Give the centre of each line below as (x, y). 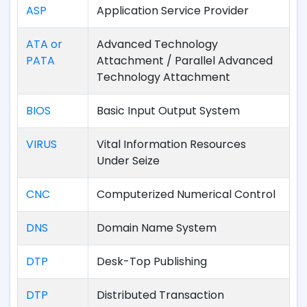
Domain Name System (157, 228)
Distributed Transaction (160, 295)
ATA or (44, 44)
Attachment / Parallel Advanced (185, 61)
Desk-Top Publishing (152, 261)
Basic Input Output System (168, 111)
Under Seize (128, 161)
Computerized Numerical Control (186, 194)
